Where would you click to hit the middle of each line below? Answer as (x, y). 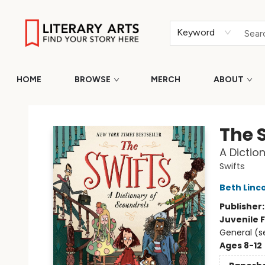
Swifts (232, 166)
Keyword (196, 32)
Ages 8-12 (240, 245)
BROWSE (93, 80)
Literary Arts (33, 105)
